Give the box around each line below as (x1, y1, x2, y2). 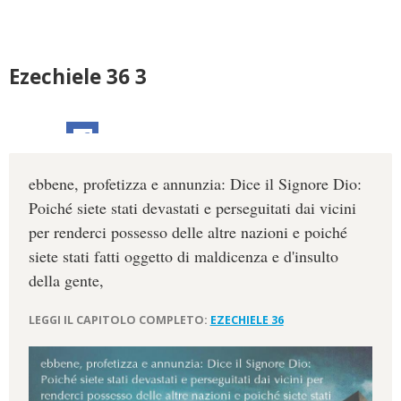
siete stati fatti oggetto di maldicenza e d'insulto (28, 245, 338, 268)
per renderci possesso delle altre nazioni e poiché (28, 221, 347, 243)
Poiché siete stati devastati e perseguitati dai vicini (28, 197, 356, 219)
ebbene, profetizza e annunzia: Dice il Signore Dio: (28, 173, 362, 195)
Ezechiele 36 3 (9, 63, 147, 90)
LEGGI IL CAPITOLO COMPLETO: (28, 311, 210, 328)
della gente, (28, 269, 104, 292)
